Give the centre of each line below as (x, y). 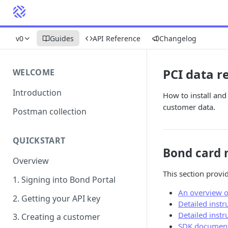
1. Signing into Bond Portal (64, 180)
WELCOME (34, 72)
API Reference (117, 38)
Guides (62, 38)
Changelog (178, 38)
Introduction (37, 92)
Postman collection (50, 111)
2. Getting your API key (56, 198)
